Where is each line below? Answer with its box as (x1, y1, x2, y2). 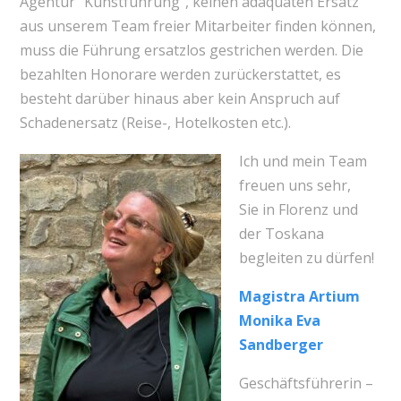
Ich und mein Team (238, 151, 367, 172)
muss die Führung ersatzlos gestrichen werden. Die (19, 40, 363, 61)
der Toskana (238, 224, 324, 244)
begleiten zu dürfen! (238, 248, 374, 269)
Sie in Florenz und (238, 200, 358, 220)
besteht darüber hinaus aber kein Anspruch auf (19, 89, 340, 109)
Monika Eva (238, 311, 320, 331)
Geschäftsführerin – (238, 373, 373, 394)
